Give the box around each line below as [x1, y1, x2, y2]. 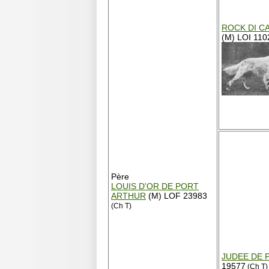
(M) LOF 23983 [146, 191, 207, 201]
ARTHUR [111, 191, 146, 201]
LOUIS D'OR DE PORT [111, 181, 199, 191]
